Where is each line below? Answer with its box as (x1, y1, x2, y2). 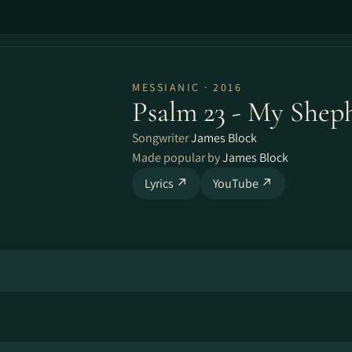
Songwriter (132, 130, 191, 146)
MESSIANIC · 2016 (132, 80, 242, 94)
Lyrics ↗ (145, 175, 188, 192)
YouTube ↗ (213, 175, 273, 192)
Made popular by (132, 149, 222, 166)
